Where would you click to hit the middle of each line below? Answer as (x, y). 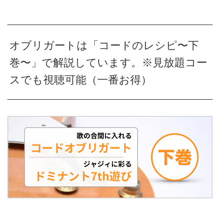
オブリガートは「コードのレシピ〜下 (104, 46)
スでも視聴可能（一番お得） (81, 80)
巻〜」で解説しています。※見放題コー (109, 63)
